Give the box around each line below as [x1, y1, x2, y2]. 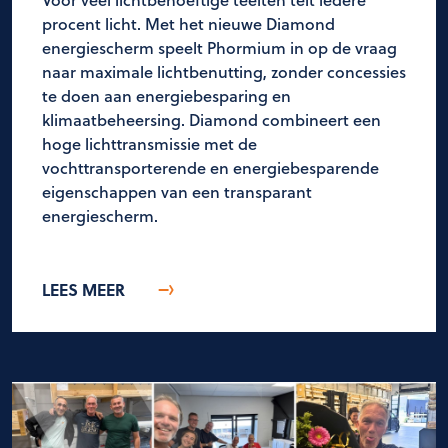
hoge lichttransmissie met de [42, 132, 257, 156]
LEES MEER [42, 278, 125, 302]
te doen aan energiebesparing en [42, 84, 291, 108]
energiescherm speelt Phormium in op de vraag [42, 36, 397, 60]
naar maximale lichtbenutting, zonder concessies [42, 60, 406, 84]
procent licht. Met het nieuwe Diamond [42, 12, 335, 36]
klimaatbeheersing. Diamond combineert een [42, 108, 381, 132]
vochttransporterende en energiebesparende [42, 156, 379, 180]
